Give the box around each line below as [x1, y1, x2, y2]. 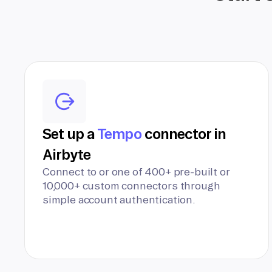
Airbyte [42, 146, 91, 162]
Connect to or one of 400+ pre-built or [42, 166, 230, 177]
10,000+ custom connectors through [42, 180, 220, 191]
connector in [141, 126, 226, 141]
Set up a [42, 126, 98, 141]
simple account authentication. [42, 194, 195, 205]
